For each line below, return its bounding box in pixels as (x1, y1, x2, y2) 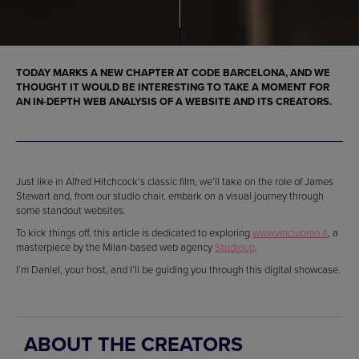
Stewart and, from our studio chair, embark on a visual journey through (16, 188, 324, 203)
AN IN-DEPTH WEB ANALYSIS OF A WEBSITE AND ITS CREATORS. (16, 93, 332, 109)
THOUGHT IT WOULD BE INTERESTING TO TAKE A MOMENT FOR (16, 79, 329, 95)
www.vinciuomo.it (252, 224, 328, 240)
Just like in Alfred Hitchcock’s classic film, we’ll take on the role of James (16, 173, 333, 188)
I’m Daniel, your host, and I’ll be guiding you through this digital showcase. (16, 261, 341, 276)
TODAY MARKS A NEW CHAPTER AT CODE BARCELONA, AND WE (16, 64, 330, 80)
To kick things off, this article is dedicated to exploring (16, 224, 252, 240)
